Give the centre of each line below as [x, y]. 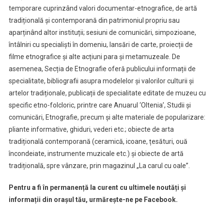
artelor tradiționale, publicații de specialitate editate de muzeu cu [107, 93]
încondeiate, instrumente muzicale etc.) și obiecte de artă [96, 153]
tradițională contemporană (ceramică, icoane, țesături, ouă [98, 141]
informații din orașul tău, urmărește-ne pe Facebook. [93, 199]
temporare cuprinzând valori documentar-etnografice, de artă [103, 8]
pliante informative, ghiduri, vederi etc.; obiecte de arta [91, 129]
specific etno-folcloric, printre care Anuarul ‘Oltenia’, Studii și [100, 105]
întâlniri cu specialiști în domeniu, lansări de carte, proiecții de [101, 44]
